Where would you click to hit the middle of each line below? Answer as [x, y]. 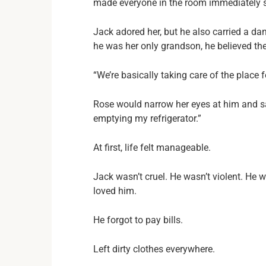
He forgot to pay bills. [138, 220]
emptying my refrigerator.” [147, 118]
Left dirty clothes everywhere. [154, 249]
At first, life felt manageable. [152, 148]
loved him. [115, 191]
